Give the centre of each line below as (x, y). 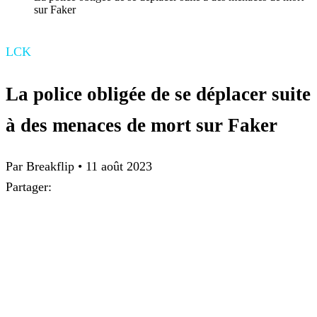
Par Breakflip (42, 167)
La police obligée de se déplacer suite (158, 94)
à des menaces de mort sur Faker (142, 125)
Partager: (29, 187)
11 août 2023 (119, 167)
